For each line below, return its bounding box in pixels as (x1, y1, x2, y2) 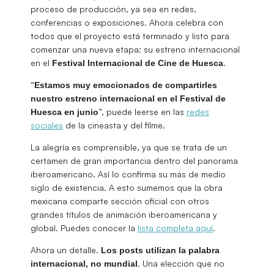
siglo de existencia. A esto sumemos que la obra (31, 182, 223, 193)
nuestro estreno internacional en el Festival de (31, 93, 226, 103)
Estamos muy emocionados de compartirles (34, 80, 217, 90)
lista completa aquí (138, 222, 213, 233)
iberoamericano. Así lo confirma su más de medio (31, 168, 226, 179)
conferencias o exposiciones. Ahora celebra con (31, 17, 223, 28)
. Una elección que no (138, 257, 224, 268)
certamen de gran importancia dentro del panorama (31, 155, 238, 166)
